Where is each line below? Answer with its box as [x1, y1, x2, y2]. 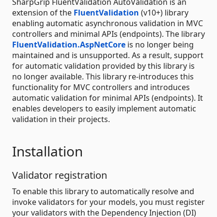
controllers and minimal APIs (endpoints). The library [12, 29, 205, 40]
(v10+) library [139, 7, 188, 18]
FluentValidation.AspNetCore [12, 39, 125, 50]
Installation [12, 142, 83, 161]
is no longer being [125, 39, 194, 50]
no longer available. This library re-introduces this [12, 71, 194, 82]
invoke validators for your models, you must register [12, 197, 205, 208]
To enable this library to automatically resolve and [12, 186, 194, 197]
